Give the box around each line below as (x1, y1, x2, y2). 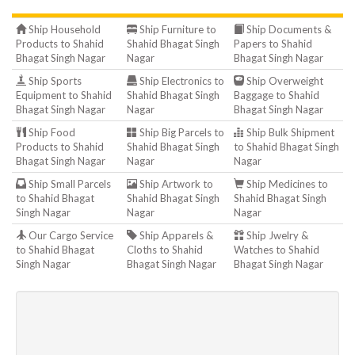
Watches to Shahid (234, 243, 319, 256)
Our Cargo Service (26, 229, 113, 242)
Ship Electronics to (137, 74, 224, 87)
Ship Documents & (244, 23, 331, 36)
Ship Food (26, 126, 75, 139)
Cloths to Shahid (127, 243, 203, 256)
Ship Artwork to (137, 177, 213, 190)
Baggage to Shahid (234, 89, 319, 101)
